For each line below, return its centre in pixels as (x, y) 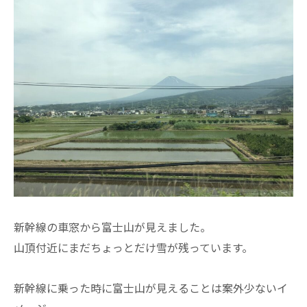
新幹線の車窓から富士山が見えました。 (112, 226)
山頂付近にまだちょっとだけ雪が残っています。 (133, 247)
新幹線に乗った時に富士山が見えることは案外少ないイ (151, 287)
